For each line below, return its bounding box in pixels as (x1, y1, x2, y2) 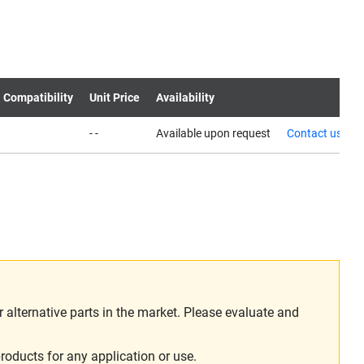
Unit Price (89, 91, 140, 104)
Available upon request (156, 127, 271, 140)
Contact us (287, 127, 342, 140)
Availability (156, 91, 214, 104)
